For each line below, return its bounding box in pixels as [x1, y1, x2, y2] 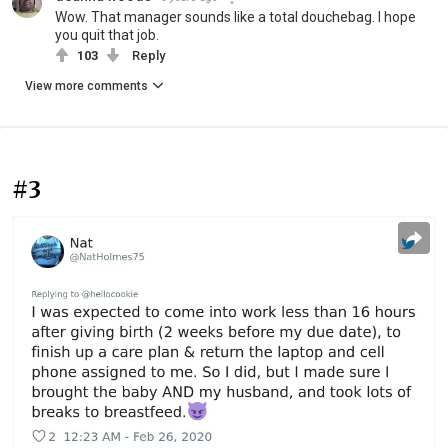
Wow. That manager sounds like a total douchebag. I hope [55, 9, 416, 26]
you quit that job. [55, 27, 159, 44]
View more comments [25, 79, 148, 94]
